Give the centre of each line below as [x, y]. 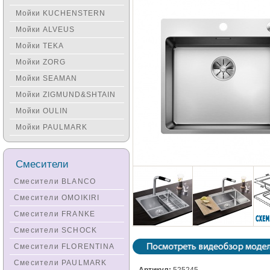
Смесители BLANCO [55, 181]
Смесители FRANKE [55, 214]
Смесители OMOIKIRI [57, 198]
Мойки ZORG [41, 62]
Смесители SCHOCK [56, 230]
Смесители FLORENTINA [64, 246]
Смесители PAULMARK [61, 263]
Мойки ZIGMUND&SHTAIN [66, 95]
